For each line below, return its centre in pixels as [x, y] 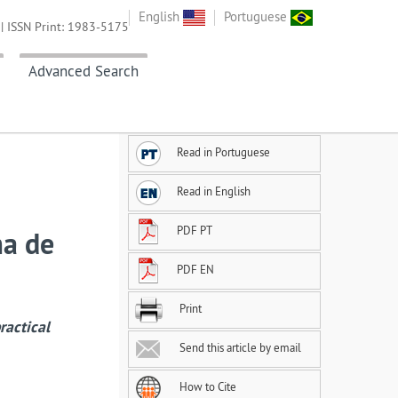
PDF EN [195, 270]
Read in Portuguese [223, 152]
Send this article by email [239, 348]
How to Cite [207, 387]
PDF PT [195, 231]
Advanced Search [84, 72]
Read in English [214, 191]
